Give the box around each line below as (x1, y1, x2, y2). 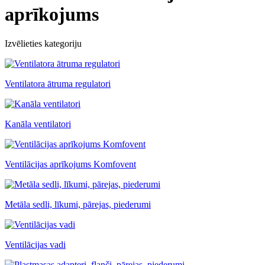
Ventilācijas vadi (5, 239, 66, 250)
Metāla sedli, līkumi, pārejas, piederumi (5, 199, 151, 209)
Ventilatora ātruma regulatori (5, 78, 111, 89)
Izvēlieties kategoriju (5, 38, 82, 49)
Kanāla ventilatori (5, 118, 71, 129)
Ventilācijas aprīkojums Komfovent (5, 159, 136, 169)
